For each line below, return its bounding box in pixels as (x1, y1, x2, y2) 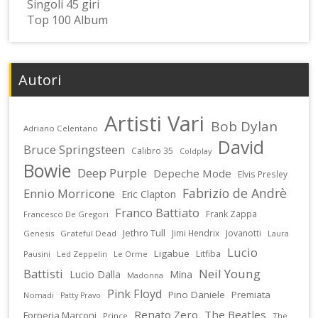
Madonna (127, 269, 164, 280)
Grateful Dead (60, 227, 117, 238)
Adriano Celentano (23, 122, 99, 133)
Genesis (23, 227, 55, 238)
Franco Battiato (115, 204, 200, 221)
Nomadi (23, 289, 55, 300)
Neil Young (199, 265, 261, 282)
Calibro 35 (131, 144, 174, 156)
